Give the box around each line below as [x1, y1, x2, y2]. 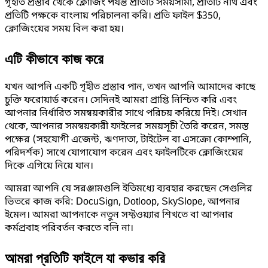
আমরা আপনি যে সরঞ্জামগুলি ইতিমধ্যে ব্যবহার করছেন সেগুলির [5, 182, 252, 196]
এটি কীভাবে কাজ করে [5, 47, 103, 69]
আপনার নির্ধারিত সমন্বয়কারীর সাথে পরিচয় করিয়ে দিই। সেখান [5, 106, 247, 120]
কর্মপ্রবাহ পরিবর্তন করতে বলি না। [5, 221, 133, 235]
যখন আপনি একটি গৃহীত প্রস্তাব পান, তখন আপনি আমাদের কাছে [5, 80, 255, 94]
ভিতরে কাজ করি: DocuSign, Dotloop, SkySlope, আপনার [5, 195, 240, 209]
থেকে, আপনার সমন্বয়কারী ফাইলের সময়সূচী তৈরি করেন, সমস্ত [5, 120, 249, 133]
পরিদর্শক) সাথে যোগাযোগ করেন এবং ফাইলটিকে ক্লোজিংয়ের [5, 146, 243, 160]
